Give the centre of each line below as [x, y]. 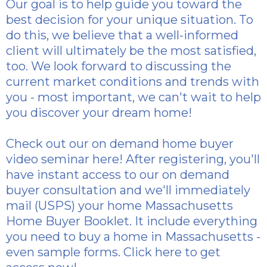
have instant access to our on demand [118, 175]
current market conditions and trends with [133, 82]
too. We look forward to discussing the [119, 66]
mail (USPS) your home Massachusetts [119, 206]
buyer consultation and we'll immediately [128, 190]
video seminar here [63, 159]
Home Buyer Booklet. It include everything [132, 221]
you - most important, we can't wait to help [133, 97]
